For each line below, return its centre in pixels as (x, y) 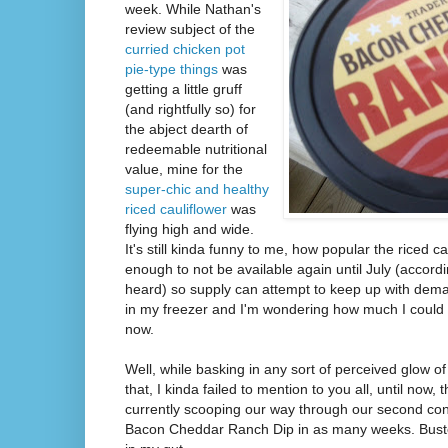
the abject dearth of (186, 128)
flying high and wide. (189, 228)
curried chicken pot (185, 48)
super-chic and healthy (197, 188)
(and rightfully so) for (190, 108)
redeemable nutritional (196, 148)
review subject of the (190, 28)
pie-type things (171, 68)
